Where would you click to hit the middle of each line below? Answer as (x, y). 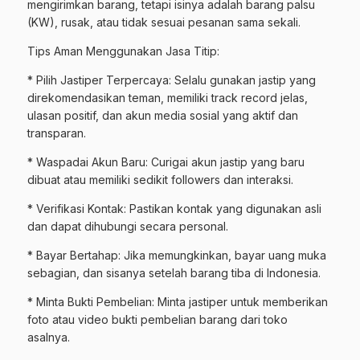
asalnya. (49, 337)
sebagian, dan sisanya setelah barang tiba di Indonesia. (174, 273)
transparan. (57, 133)
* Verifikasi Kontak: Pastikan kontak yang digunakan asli (174, 209)
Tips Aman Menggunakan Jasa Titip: (123, 51)
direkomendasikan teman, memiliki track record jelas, (168, 98)
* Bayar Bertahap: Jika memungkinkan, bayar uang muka (177, 255)
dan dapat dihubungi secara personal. (128, 226)
